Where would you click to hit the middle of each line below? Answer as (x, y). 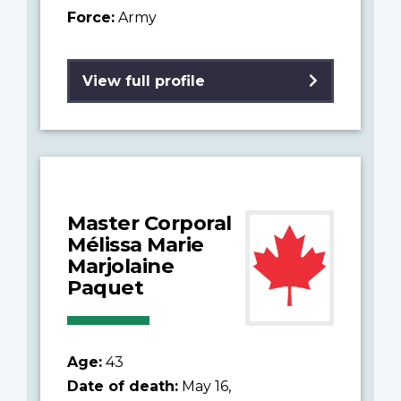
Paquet (105, 287)
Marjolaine (120, 265)
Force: (91, 17)
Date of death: (123, 386)
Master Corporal (149, 222)
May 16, (205, 386)
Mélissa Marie (136, 244)
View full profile (144, 81)
